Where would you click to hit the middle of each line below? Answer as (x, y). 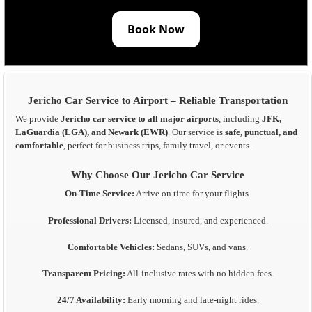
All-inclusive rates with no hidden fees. (199, 273)
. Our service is (197, 133)
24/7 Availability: (91, 301)
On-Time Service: (100, 194)
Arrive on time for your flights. (193, 194)
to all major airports (179, 119)
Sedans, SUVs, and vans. (202, 247)
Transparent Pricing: (84, 273)
